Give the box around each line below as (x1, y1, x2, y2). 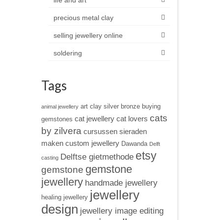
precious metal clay (53, 14, 113, 22)
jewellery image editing (80, 206, 164, 216)
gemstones (41, 115, 73, 123)
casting (41, 155, 58, 161)
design (41, 202, 78, 216)
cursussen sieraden (83, 127, 147, 136)
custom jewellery (65, 139, 119, 147)
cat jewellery (74, 114, 114, 123)
